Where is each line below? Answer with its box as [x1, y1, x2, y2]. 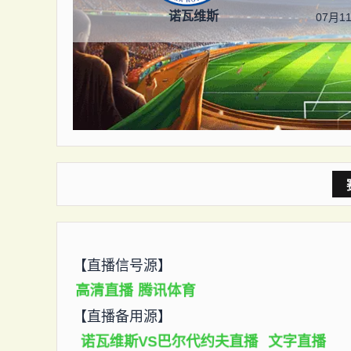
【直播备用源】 [73, 309, 172, 324]
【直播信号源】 [73, 258, 172, 273]
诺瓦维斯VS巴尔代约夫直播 [89, 334, 250, 349]
